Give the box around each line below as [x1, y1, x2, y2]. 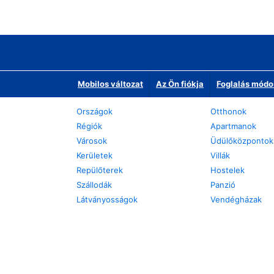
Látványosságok [76, 194, 138, 204]
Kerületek [76, 150, 113, 160]
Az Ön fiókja [156, 79, 204, 89]
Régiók [76, 121, 102, 131]
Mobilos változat [78, 79, 143, 89]
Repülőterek [76, 165, 123, 175]
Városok [76, 136, 107, 146]
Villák [210, 150, 230, 160]
